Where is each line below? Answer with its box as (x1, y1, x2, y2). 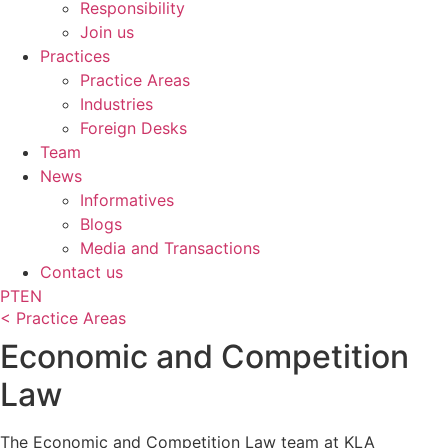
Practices (40, 46, 110, 66)
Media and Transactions (80, 238, 260, 258)
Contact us (40, 262, 123, 282)
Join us (80, 22, 134, 42)
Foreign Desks (80, 118, 187, 138)
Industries (80, 94, 153, 114)
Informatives (80, 190, 174, 210)
